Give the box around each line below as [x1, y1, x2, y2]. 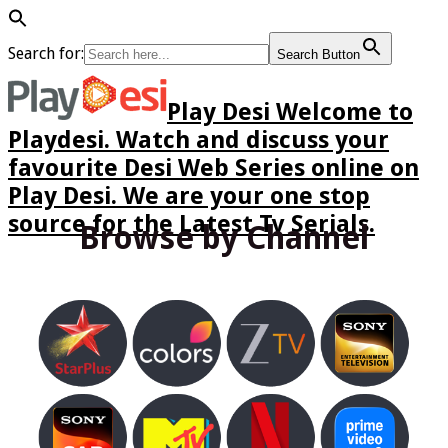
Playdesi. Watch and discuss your [8, 125, 389, 154]
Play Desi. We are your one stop [8, 181, 370, 210]
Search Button [277, 47, 360, 62]
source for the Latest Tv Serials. [8, 209, 375, 238]
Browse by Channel [79, 219, 369, 258]
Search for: [8, 44, 84, 63]
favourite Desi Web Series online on [8, 153, 419, 182]
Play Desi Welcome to [167, 97, 413, 126]
